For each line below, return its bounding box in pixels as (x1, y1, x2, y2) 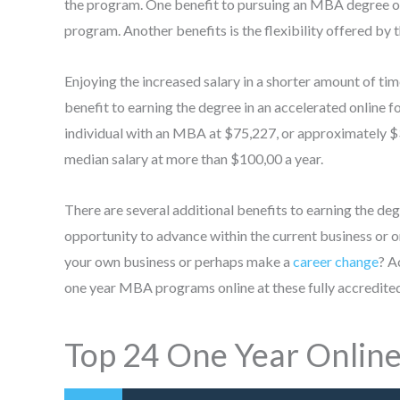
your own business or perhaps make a (64, 252, 293, 270)
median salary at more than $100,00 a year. (64, 149, 323, 167)
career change (293, 252, 379, 270)
